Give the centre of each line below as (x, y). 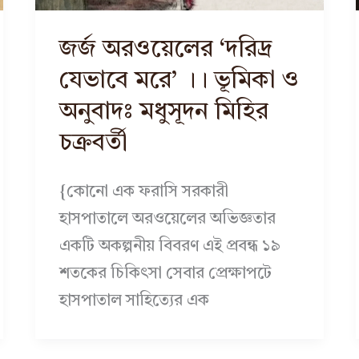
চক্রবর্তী (93, 143)
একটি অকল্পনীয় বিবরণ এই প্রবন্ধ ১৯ (169, 246)
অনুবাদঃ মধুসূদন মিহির (163, 112)
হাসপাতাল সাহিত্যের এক (134, 301)
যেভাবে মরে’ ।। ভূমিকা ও (179, 81)
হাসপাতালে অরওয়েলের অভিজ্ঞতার (167, 219)
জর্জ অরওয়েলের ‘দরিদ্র (165, 49)
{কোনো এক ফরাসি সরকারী (143, 192)
